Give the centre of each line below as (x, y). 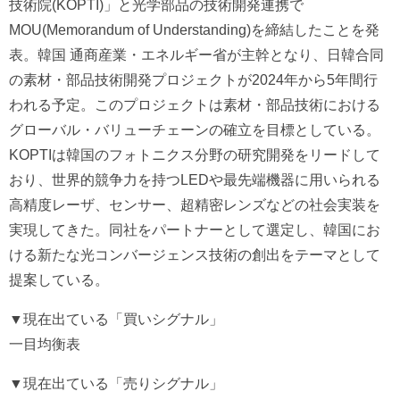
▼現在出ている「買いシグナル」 (116, 319)
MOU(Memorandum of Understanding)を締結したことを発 (194, 30)
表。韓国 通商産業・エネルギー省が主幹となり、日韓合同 (196, 55)
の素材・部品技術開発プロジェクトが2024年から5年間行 (193, 80)
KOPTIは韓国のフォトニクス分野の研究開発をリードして (195, 155)
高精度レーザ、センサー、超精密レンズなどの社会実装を (195, 205)
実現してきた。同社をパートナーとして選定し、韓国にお (195, 230)
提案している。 (59, 280)
